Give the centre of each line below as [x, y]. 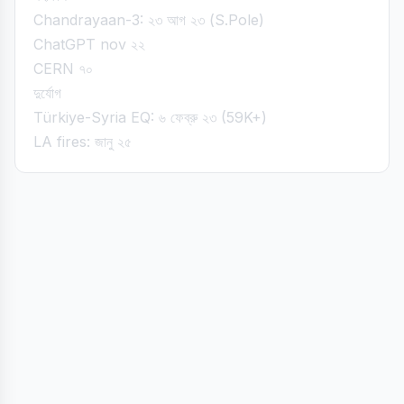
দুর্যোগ [47, 93]
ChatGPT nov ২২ [89, 44]
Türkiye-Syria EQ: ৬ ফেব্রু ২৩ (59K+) [150, 117]
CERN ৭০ [63, 69]
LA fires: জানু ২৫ [83, 142]
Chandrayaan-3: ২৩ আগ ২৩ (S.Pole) [149, 20]
